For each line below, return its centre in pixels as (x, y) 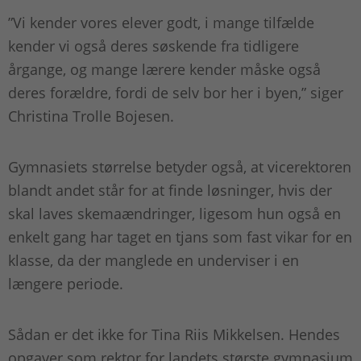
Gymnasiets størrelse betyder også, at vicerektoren (180, 167)
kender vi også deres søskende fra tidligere (154, 46)
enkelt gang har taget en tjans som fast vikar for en (180, 237)
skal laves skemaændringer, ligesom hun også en (174, 214)
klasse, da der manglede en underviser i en (154, 261)
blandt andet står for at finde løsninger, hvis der (170, 191)
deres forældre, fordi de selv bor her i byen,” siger (176, 93)
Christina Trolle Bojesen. (93, 116)
